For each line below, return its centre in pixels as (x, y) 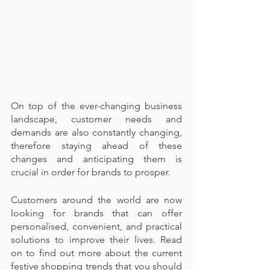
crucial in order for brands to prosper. (91, 172)
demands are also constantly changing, (96, 132)
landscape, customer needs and (96, 119)
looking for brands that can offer (96, 213)
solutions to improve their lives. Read (96, 240)
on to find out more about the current (96, 253)
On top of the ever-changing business (96, 106)
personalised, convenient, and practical (96, 226)
